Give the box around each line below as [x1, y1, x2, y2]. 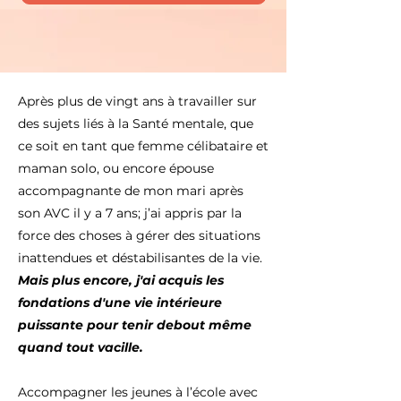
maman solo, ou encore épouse [18, 160, 214, 176]
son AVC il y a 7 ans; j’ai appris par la [18, 205, 242, 221]
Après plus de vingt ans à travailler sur [18, 93, 257, 109]
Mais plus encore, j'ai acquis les [18, 272, 224, 288]
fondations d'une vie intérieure [18, 294, 222, 311]
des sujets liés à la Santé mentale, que [18, 115, 253, 132]
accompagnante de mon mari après [18, 183, 243, 199]
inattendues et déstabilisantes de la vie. [18, 250, 262, 266]
